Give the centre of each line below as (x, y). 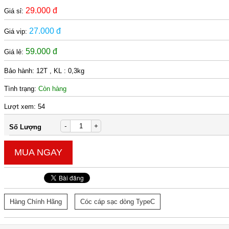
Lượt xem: (21, 107)
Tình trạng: (21, 89)
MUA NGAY (39, 152)
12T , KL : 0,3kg (61, 71)
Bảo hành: (20, 71)
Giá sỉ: (15, 11)
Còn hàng (53, 89)
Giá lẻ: (15, 52)
